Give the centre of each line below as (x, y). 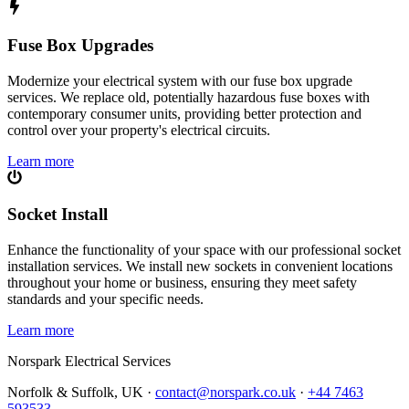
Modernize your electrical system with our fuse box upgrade (180, 80)
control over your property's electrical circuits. (139, 130)
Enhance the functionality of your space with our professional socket (204, 250)
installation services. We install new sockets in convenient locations (200, 267)
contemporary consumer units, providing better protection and (184, 113)
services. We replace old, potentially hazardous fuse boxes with (189, 97)
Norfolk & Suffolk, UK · (79, 393)
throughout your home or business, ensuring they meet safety (182, 283)
